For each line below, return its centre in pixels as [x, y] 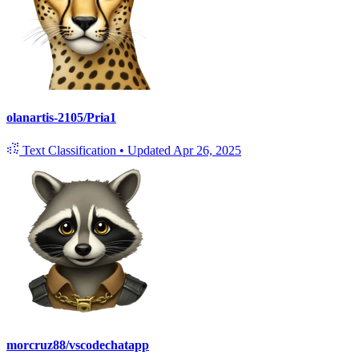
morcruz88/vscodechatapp [78, 345]
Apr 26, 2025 [207, 150]
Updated [150, 150]
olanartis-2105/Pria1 [61, 117]
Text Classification [69, 150]
